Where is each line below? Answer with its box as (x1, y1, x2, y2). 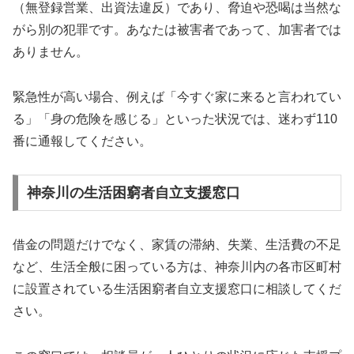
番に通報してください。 (13, 134, 152, 148)
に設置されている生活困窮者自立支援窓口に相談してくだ (13, 282, 341, 296)
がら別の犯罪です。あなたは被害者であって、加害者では (13, 22, 341, 36)
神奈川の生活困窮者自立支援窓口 (26, 185, 240, 201)
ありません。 (13, 44, 88, 58)
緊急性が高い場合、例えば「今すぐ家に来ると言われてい (13, 89, 341, 104)
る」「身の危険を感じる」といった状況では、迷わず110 (13, 111, 337, 126)
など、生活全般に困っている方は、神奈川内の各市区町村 (13, 260, 341, 274)
